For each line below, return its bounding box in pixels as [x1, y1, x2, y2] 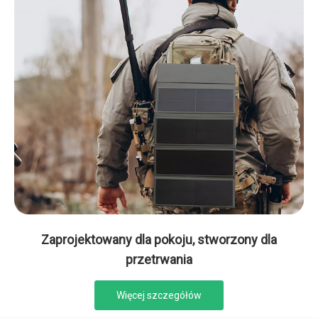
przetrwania [126, 251, 192, 267]
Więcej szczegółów [116, 289, 202, 301]
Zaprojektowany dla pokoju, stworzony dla [41, 231, 277, 247]
